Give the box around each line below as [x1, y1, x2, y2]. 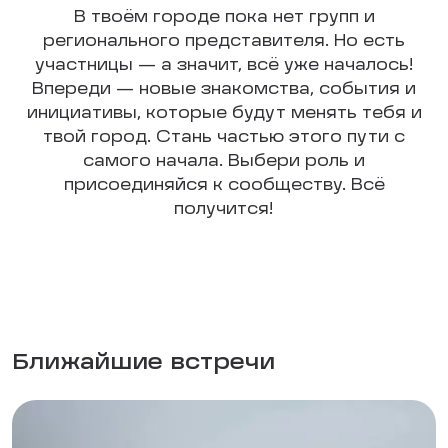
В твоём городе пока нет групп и [73, 10, 375, 26]
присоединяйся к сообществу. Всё [63, 178, 385, 194]
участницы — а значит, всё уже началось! [34, 58, 414, 74]
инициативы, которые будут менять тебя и [26, 106, 422, 122]
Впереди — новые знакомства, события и [32, 82, 416, 98]
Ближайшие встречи [12, 352, 275, 374]
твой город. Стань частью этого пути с [43, 130, 405, 146]
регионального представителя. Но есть [43, 34, 405, 50]
